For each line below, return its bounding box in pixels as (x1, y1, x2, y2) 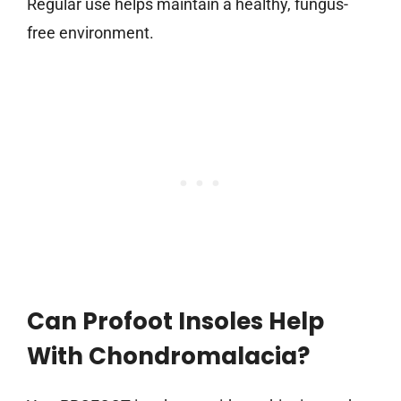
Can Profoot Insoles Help (27, 305, 324, 338)
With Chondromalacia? (27, 340, 310, 373)
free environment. (27, 23, 154, 43)
